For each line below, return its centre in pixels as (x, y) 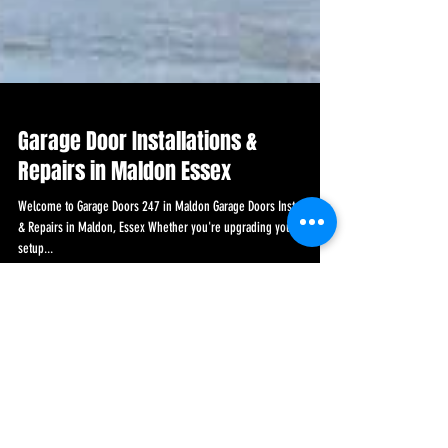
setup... (35, 344)
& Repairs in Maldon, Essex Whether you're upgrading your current (175, 323)
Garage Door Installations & (137, 237)
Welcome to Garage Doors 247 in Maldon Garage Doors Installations (176, 302)
